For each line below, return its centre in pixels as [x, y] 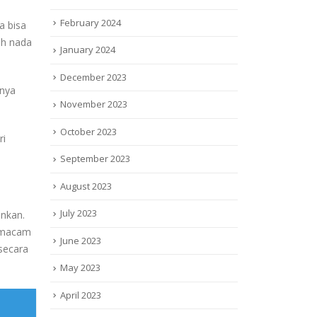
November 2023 [94, 104]
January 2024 [88, 50]
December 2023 [93, 77]
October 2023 [88, 131]
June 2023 [81, 240]
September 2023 [95, 159]
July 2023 [79, 213]
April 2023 [81, 295]
